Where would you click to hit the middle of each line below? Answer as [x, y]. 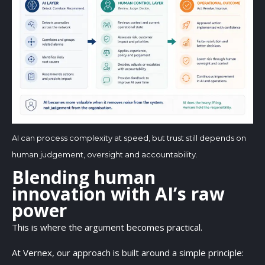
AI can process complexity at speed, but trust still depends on [129, 138]
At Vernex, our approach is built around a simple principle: [128, 252]
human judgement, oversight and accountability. [105, 155]
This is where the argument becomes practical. [108, 227]
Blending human [84, 177]
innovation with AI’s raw [118, 193]
